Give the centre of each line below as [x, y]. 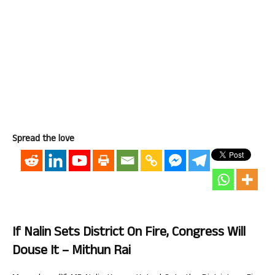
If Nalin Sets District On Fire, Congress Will [129, 233]
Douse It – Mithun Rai [72, 252]
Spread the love [43, 140]
